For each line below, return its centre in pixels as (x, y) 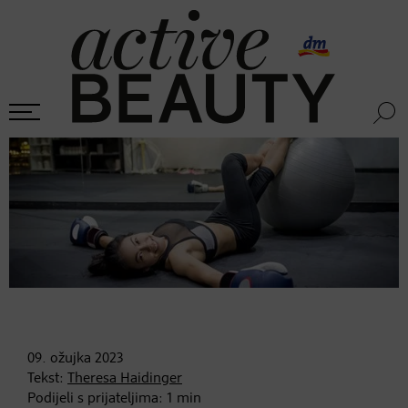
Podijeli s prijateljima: (97, 398)
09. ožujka (59, 358)
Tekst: (47, 378)
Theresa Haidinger (125, 378)
